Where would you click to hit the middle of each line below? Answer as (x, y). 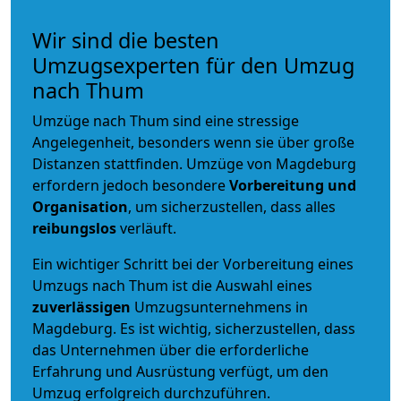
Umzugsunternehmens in (221, 307)
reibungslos (74, 228)
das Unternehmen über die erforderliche (171, 350)
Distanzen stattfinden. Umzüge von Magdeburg (194, 163)
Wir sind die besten (126, 40)
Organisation (80, 206)
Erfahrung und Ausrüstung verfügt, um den (180, 371)
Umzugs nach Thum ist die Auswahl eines (172, 285)
